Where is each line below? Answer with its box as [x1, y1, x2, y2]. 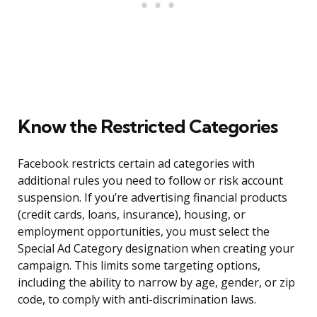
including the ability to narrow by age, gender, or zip [18, 275, 295, 291]
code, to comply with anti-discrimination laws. [18, 292, 256, 308]
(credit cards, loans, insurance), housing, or [18, 207, 246, 223]
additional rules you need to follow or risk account [18, 173, 283, 189]
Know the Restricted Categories [18, 115, 277, 139]
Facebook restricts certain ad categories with [18, 156, 255, 172]
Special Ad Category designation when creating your [18, 241, 294, 257]
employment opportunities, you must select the [18, 224, 270, 240]
